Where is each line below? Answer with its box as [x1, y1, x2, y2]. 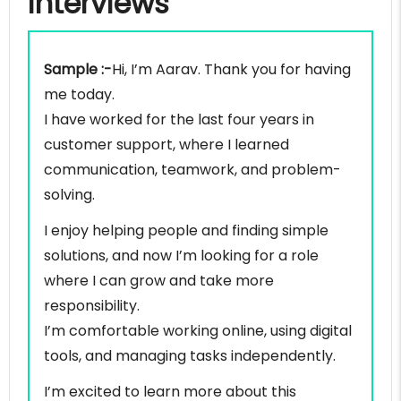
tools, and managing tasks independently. [44, 346, 336, 367]
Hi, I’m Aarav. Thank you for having [112, 59, 351, 81]
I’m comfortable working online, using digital [44, 320, 352, 342]
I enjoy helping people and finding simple [44, 220, 328, 242]
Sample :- [44, 59, 112, 81]
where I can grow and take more [44, 270, 274, 292]
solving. [44, 184, 95, 206]
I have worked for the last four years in [44, 109, 314, 131]
